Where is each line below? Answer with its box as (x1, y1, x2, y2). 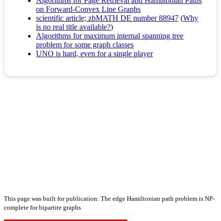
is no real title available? (36, 23, 110, 32)
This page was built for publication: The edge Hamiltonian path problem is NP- (4, 195, 215, 203)
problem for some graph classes (36, 40, 134, 49)
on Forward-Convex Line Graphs (36, 5, 141, 14)
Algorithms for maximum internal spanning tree (36, 32, 184, 40)
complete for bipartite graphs (4, 204, 81, 212)
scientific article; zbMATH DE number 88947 (36, 14, 179, 23)
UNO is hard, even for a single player (36, 49, 153, 58)
